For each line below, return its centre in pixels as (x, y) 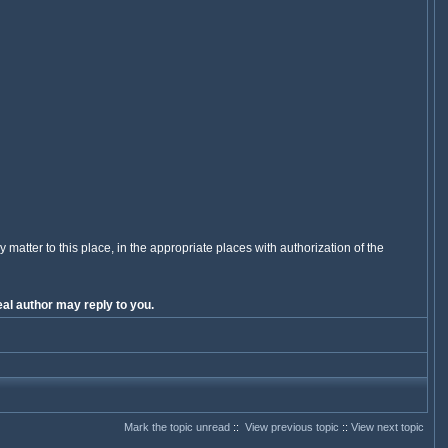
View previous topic (291, 427)
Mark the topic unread (176, 427)
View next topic (387, 427)
